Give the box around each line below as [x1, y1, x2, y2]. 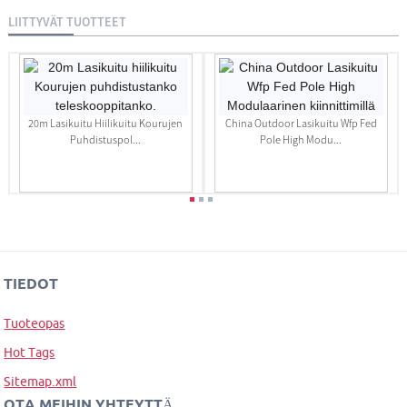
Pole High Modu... [260, 133, 342, 147]
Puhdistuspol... [70, 133, 142, 147]
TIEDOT [4, 275, 59, 293]
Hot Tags [4, 345, 55, 361]
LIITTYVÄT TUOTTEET [7, 13, 126, 30]
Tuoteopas [4, 316, 65, 332]
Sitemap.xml [4, 374, 77, 390]
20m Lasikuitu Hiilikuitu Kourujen [28, 116, 184, 131]
